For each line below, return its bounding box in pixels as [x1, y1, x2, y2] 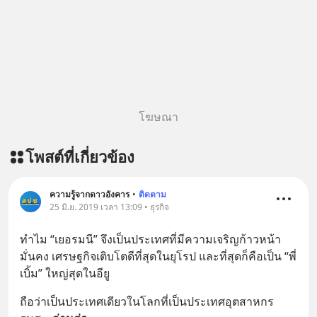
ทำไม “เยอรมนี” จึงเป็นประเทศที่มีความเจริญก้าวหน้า [20, 231, 281, 247]
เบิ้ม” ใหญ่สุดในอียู [20, 265, 110, 281]
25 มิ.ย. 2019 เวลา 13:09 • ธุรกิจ [50, 201, 169, 213]
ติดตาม [139, 188, 166, 200]
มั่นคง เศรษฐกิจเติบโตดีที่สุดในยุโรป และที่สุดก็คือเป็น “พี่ [20, 248, 296, 264]
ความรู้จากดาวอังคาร [50, 188, 129, 200]
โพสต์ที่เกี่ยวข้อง [25, 146, 134, 167]
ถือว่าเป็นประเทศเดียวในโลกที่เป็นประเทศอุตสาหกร [20, 294, 274, 309]
